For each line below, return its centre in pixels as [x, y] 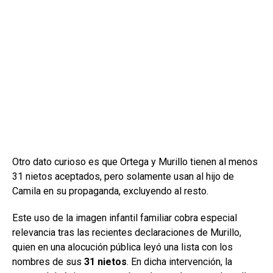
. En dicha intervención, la [179, 261]
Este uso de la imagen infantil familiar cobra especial [125, 218]
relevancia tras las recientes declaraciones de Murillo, [127, 232]
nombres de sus [48, 261]
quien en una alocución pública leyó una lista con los [122, 247]
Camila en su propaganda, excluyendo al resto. [110, 191]
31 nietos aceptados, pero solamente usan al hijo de [123, 176]
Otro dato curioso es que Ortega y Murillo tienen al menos [135, 161]
